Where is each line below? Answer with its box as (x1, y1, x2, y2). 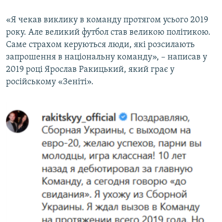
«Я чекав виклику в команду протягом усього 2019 (6, 15, 208, 25)
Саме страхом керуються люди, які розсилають (6, 40, 195, 50)
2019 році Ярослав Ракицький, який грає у (6, 64, 174, 74)
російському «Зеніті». (6, 77, 94, 87)
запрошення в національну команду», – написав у (6, 52, 207, 62)
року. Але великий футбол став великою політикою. (6, 27, 211, 37)
